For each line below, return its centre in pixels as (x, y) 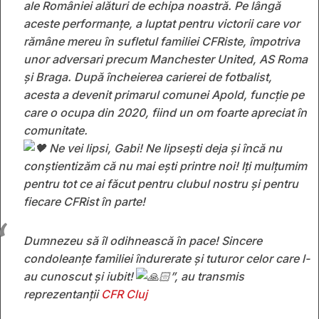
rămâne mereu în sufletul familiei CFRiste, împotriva (162, 41)
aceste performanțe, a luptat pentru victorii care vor (162, 23)
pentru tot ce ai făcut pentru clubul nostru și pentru (161, 183)
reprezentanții (62, 294)
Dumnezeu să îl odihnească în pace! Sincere (143, 240)
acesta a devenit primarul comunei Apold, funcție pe (164, 94)
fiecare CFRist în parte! (84, 201)
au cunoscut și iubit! (80, 276)
